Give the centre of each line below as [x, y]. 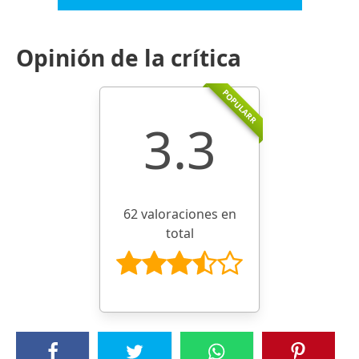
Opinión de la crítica [129, 57]
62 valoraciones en [179, 214]
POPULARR [240, 107]
